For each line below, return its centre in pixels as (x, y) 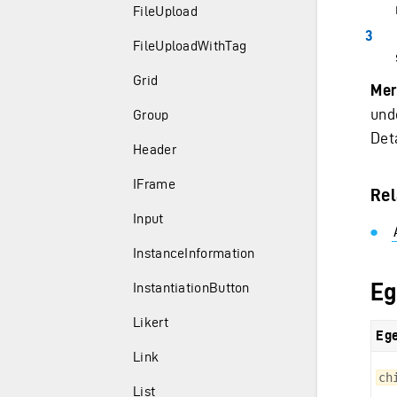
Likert (151, 322)
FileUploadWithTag (190, 46)
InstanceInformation (194, 253)
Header (155, 149)
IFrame (154, 184)
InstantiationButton (191, 288)
